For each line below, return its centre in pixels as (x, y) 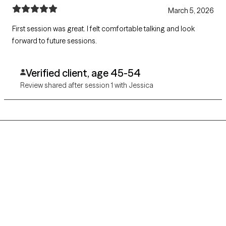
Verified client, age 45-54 (83, 73)
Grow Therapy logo (46, 178)
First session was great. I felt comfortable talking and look (103, 29)
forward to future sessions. (54, 41)
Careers (33, 217)
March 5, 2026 (191, 10)
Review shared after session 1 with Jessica (87, 85)
